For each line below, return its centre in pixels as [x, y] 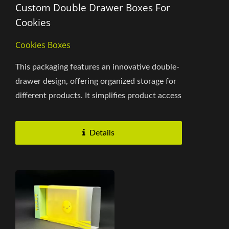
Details [102, 133]
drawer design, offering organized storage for [96, 82]
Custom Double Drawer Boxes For [93, 8]
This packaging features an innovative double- [97, 67]
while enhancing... [48, 110]
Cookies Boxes [43, 45]
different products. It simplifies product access [98, 96]
